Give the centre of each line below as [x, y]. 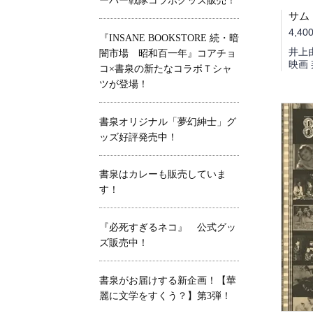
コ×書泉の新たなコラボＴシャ [166, 68]
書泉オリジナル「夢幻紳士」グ [168, 122]
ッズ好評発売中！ [138, 137]
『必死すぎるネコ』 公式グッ [168, 228]
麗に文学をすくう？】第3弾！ [165, 296]
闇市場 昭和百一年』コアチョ [168, 53]
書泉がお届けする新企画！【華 [168, 280]
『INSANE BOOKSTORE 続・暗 [169, 38]
